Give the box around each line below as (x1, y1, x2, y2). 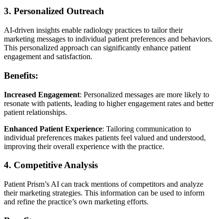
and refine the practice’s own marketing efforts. (4, 197, 149, 206)
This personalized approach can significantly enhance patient (4, 44, 191, 52)
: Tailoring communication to (102, 124, 191, 133)
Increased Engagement (4, 90, 80, 99)
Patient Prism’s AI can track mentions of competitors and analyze (4, 179, 203, 188)
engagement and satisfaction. (4, 52, 92, 61)
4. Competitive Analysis (4, 160, 98, 171)
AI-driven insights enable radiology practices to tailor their (4, 26, 183, 35)
